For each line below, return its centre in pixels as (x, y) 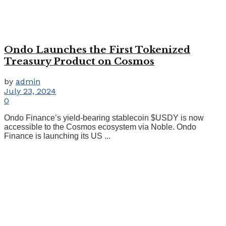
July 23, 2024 (30, 91)
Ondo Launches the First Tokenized (97, 50)
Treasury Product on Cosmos (79, 62)
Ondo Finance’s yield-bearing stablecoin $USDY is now (104, 118)
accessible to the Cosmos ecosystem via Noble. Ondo (100, 127)
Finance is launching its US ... (57, 136)
